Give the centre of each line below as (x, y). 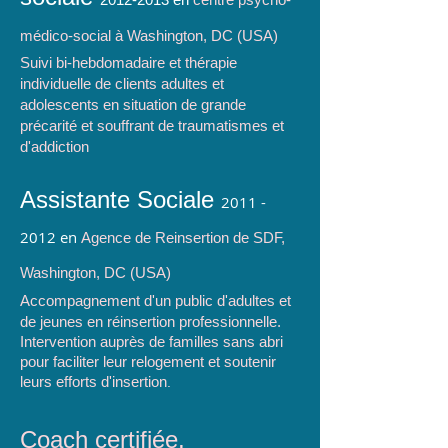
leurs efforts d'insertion (93, 381)
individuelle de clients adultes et (122, 83)
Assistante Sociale (120, 199)
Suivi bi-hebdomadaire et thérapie (128, 62)
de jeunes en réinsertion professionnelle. (150, 321)
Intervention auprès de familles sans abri (151, 341)
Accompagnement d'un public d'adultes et (155, 300)
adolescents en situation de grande (133, 104)
